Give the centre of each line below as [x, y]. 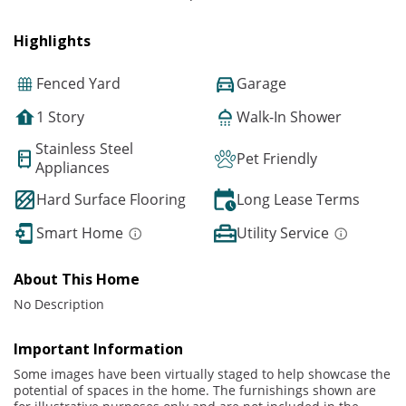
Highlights [52, 41]
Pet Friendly [277, 158]
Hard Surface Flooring [111, 200]
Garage [261, 84]
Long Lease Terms [298, 200]
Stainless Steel [84, 149]
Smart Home [80, 233]
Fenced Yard [78, 84]
